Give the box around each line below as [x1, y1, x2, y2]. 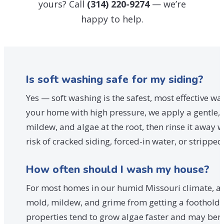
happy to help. [80, 12, 143, 25]
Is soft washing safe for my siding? [26, 72, 203, 86]
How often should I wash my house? [26, 162, 209, 176]
